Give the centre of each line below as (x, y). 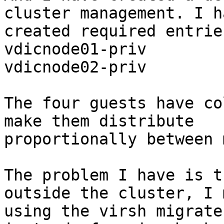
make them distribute (99, 121)
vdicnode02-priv (75, 67)
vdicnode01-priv (75, 49)
